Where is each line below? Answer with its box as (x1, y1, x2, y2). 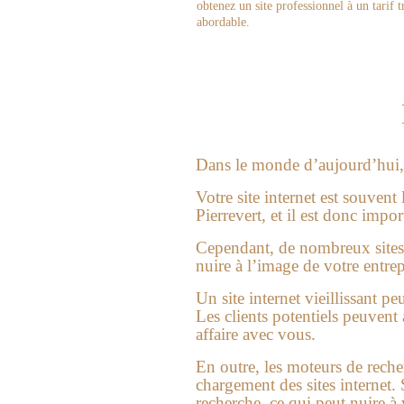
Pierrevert (196, 205, 262, 225)
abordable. (197, 14, 250, 29)
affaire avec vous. (196, 324, 316, 344)
